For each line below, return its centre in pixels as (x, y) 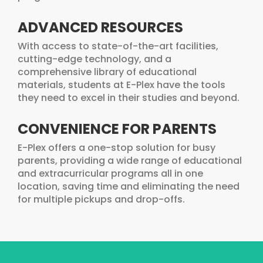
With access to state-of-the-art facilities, (118, 46)
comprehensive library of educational (107, 72)
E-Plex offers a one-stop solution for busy (117, 148)
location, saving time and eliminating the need (129, 187)
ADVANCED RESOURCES (100, 28)
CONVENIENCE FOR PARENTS (117, 129)
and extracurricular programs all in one (110, 174)
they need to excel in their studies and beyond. (129, 98)
